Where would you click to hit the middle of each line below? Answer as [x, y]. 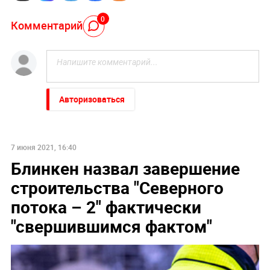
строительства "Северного [117, 188]
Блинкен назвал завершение [125, 168]
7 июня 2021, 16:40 [43, 147]
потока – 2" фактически [106, 207]
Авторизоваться [92, 99]
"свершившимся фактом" [111, 226]
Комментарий [46, 25]
